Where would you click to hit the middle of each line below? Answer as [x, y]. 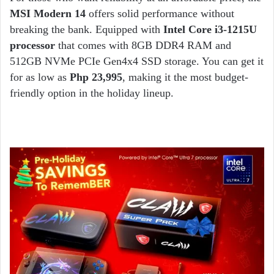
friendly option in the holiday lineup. [93, 93]
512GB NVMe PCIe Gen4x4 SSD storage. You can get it [137, 61]
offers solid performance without [160, 14]
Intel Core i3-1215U [210, 30]
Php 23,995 [96, 77]
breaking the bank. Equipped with [87, 30]
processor [32, 46]
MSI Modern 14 [48, 14]
